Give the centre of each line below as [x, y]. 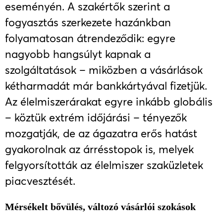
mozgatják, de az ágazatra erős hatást [101, 133]
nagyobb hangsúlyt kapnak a [78, 54]
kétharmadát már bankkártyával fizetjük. [106, 86]
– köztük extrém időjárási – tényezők [96, 117]
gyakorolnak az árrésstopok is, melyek [99, 149]
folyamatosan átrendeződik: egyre [90, 38]
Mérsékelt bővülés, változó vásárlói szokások [100, 207]
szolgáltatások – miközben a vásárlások [104, 70]
